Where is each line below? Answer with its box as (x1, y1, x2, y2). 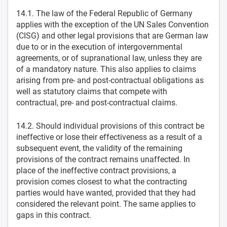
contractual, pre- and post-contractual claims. (16, 98, 177, 107)
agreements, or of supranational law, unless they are (16, 53, 202, 63)
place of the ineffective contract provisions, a (16, 166, 176, 175)
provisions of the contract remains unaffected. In (16, 155, 190, 164)
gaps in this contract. (16, 210, 91, 220)
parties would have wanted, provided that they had (16, 188, 196, 198)
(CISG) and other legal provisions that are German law (16, 31, 208, 41)
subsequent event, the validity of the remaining (16, 143, 182, 153)
